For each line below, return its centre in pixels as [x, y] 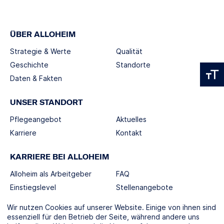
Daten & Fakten [36, 78]
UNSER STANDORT [46, 102]
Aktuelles [131, 119]
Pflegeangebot [36, 119]
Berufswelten [32, 200]
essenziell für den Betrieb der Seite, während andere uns [103, 217]
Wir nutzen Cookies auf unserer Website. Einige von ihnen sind [111, 207]
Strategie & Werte [40, 51]
